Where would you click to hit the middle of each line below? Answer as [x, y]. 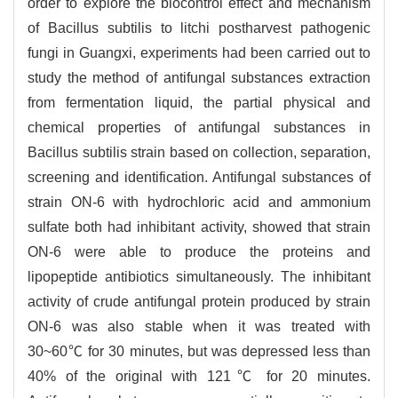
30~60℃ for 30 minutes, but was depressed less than [199, 352]
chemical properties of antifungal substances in [199, 128]
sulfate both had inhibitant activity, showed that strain [199, 227]
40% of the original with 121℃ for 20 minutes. [199, 377]
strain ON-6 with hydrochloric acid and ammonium [199, 203]
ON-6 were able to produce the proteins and [199, 252]
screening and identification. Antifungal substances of [199, 178]
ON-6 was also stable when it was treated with [199, 327]
